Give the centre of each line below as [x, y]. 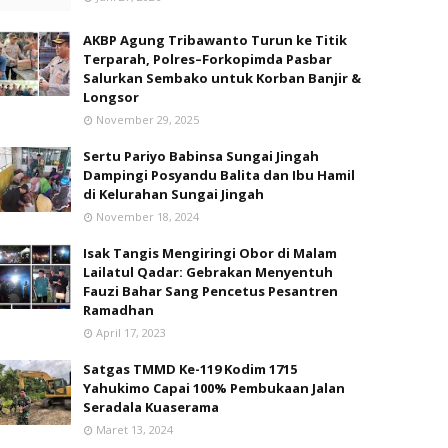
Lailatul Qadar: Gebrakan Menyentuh [208, 272]
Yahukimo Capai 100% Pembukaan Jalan [214, 388]
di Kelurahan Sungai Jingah [173, 194]
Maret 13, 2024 [134, 429]
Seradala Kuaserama [151, 407]
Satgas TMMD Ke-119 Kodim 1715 [190, 369]
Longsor [111, 97]
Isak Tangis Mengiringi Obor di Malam [210, 253]
